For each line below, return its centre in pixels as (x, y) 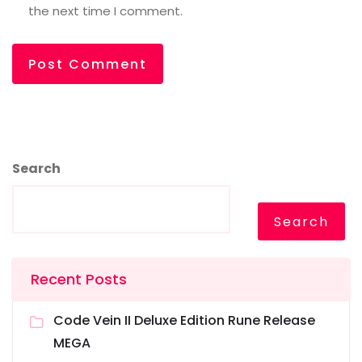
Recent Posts (79, 280)
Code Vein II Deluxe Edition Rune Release (184, 321)
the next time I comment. (105, 11)
